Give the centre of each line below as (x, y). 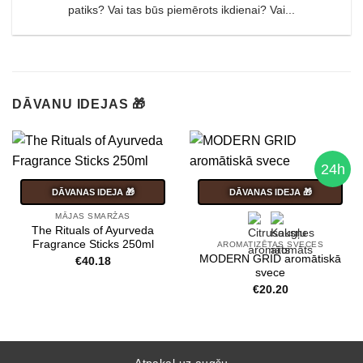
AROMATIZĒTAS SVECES (270, 245)
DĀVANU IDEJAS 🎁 (79, 105)
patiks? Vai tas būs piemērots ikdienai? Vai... (181, 10)
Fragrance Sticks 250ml (93, 244)
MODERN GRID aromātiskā (270, 258)
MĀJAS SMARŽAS (93, 216)
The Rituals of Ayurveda (93, 230)
